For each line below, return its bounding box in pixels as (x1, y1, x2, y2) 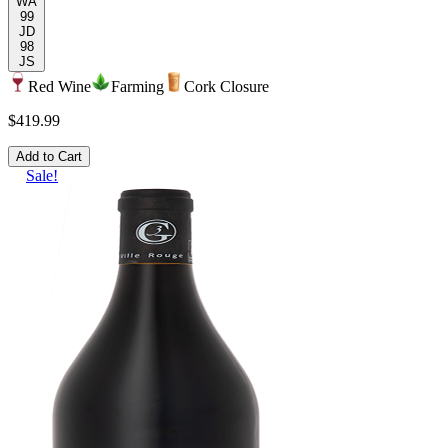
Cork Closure (184, 78, 269, 96)
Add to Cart (16, 149, 82, 165)
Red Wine (28, 78, 91, 96)
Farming (111, 78, 164, 96)
